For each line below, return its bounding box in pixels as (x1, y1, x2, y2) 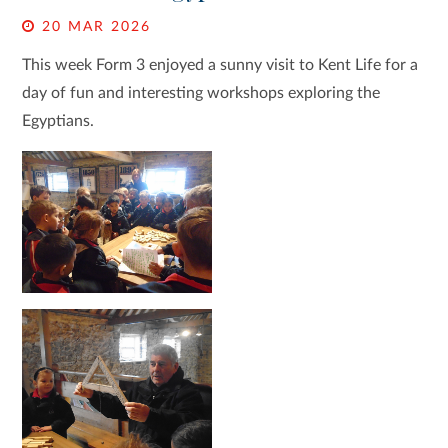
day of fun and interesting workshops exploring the (22, 85, 381, 101)
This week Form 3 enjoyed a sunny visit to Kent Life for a (22, 57, 419, 73)
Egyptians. (22, 113, 99, 129)
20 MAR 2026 (36, 20, 152, 34)
